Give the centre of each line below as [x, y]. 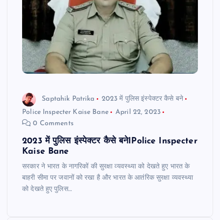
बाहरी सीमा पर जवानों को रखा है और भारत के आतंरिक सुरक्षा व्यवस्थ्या [108, 178]
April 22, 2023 [138, 112]
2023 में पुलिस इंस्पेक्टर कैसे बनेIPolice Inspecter [110, 141]
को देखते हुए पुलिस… [47, 189]
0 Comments [52, 123]
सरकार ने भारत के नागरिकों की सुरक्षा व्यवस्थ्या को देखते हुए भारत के [106, 166]
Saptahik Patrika [68, 99]
